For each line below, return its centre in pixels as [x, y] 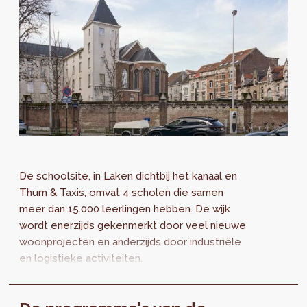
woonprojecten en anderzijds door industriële [131, 242]
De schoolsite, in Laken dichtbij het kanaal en [128, 176]
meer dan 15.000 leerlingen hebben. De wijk [125, 209]
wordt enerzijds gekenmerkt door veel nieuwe [133, 225]
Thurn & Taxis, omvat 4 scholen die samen [122, 192]
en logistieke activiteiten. [81, 258]
